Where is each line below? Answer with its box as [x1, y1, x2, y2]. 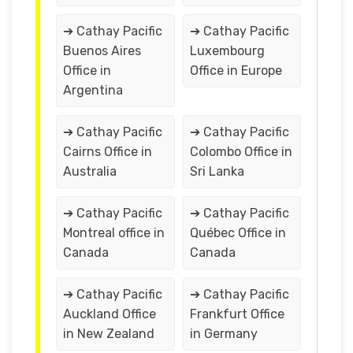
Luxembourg [189, 43, 265, 58]
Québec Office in [189, 225, 286, 240]
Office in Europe [189, 62, 282, 78]
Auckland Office [63, 306, 156, 321]
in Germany [189, 325, 258, 341]
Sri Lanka [189, 163, 244, 179]
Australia [63, 163, 117, 179]
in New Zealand [63, 325, 154, 341]
